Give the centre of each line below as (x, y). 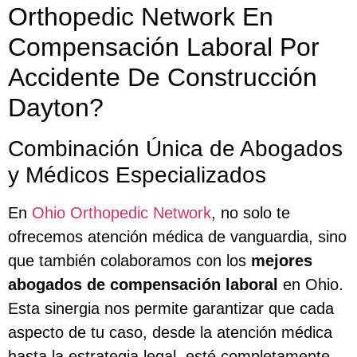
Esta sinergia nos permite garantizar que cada (171, 308)
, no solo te (251, 212)
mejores (282, 260)
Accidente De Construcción (163, 77)
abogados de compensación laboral (143, 284)
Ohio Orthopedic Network (122, 212)
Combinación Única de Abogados (175, 148)
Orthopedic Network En (141, 16)
